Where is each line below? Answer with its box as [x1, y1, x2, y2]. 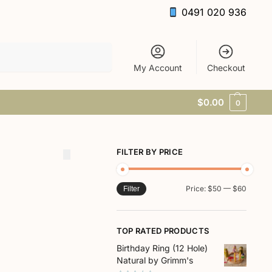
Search [83, 42, 108, 52]
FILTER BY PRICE [116, 147, 183, 157]
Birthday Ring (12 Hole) [116, 243, 208, 254]
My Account [134, 62, 183, 73]
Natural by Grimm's [116, 255, 193, 266]
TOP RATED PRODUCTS [116, 225, 209, 236]
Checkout [206, 62, 245, 73]
